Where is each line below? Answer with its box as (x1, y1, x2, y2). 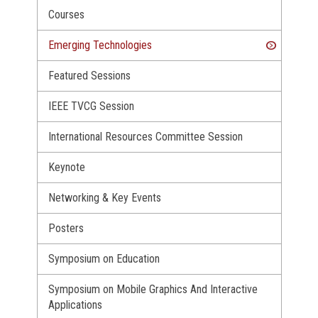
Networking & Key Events (48, 190, 161, 204)
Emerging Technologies (48, 38, 152, 52)
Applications (48, 297, 102, 312)
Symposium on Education (48, 251, 160, 265)
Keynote (48, 160, 85, 174)
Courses (48, 7, 84, 21)
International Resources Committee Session (48, 129, 243, 143)
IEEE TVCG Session (48, 99, 134, 113)
